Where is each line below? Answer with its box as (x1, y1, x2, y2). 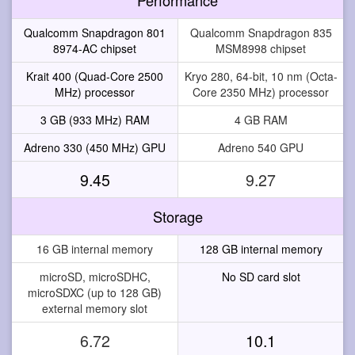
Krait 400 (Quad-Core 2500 (26, 67, 163, 84)
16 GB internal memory (36, 240, 153, 257)
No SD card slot (221, 268, 300, 284)
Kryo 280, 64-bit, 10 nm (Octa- (184, 67, 338, 84)
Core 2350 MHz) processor (193, 83, 329, 100)
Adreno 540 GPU (218, 139, 303, 155)
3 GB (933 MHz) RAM (40, 111, 150, 128)
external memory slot (42, 300, 147, 316)
